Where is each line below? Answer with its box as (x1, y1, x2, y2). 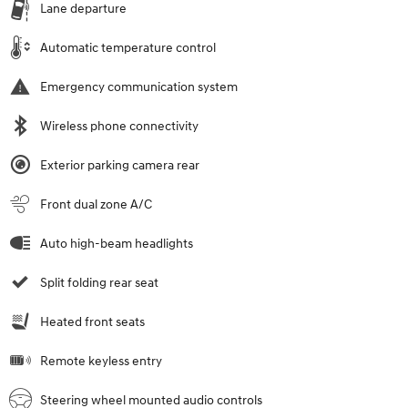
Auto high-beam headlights (40, 235, 193, 251)
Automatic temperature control (40, 39, 216, 56)
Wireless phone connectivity (40, 117, 199, 134)
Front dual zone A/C (40, 196, 152, 212)
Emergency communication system (40, 78, 238, 95)
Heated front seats (40, 313, 145, 330)
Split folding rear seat (40, 274, 158, 291)
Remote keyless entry (40, 352, 162, 369)
